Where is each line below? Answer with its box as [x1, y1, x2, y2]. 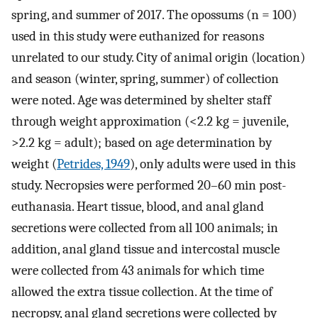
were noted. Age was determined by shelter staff [11, 92, 271, 108]
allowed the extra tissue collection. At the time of [11, 283, 273, 300]
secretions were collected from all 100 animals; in [11, 219, 278, 236]
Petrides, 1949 [57, 155, 130, 172]
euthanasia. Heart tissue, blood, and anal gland [11, 198, 264, 214]
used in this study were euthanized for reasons [11, 28, 264, 44]
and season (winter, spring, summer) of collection [11, 70, 279, 87]
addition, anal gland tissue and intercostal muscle [11, 241, 280, 257]
